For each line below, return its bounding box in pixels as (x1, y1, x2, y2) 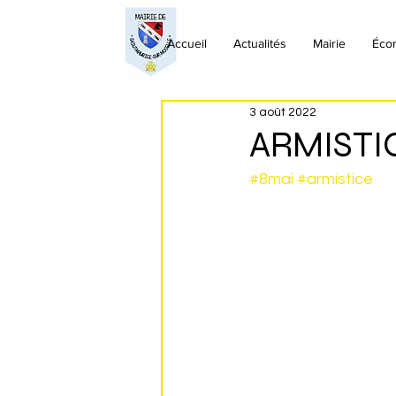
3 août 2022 (249, 105, 316, 118)
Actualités (233, 36, 286, 50)
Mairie (313, 36, 346, 50)
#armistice (297, 171, 373, 187)
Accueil (167, 36, 207, 50)
